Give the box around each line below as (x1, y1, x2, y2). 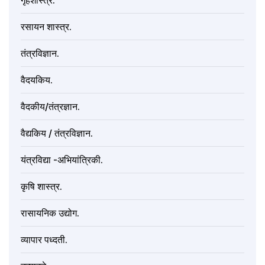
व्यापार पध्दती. (21, 234, 67, 246)
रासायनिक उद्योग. (21, 207, 79, 219)
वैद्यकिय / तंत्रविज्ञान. (21, 127, 93, 140)
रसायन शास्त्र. (21, 21, 72, 33)
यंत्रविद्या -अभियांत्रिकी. (21, 154, 103, 166)
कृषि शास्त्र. (21, 180, 62, 193)
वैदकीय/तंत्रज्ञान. (21, 101, 80, 113)
